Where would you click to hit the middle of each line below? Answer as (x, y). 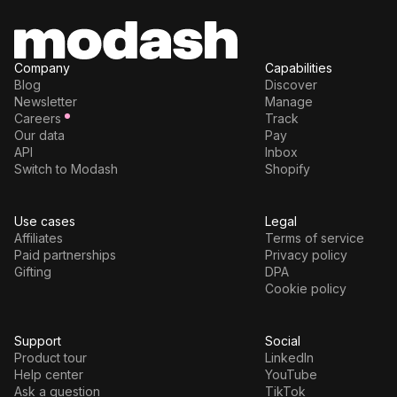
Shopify (287, 169)
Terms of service (314, 238)
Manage (288, 102)
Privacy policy (306, 255)
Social (282, 341)
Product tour (51, 358)
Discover (291, 85)
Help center (49, 375)
